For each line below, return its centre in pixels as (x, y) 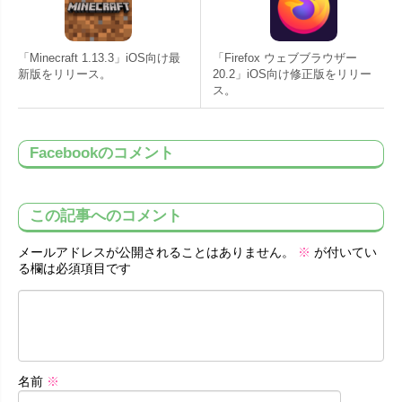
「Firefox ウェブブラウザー (285, 57)
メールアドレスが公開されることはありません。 (156, 252)
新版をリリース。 (65, 74)
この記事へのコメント (106, 215)
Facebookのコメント (102, 153)
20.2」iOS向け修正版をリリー (292, 74)
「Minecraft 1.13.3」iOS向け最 (99, 57)
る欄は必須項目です (74, 268)
